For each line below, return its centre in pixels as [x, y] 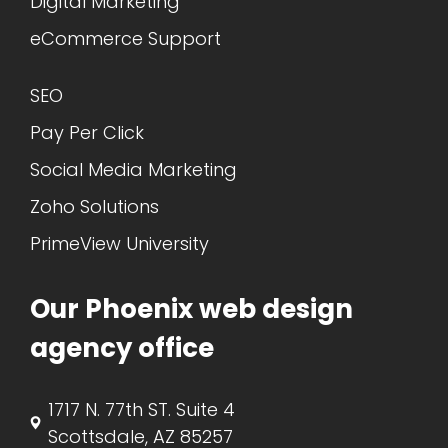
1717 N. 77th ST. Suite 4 [141, 409]
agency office [122, 347]
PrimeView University [119, 243]
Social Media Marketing [133, 169]
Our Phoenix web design [191, 308]
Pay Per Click [87, 132]
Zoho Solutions [94, 206]
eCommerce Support [125, 38]
